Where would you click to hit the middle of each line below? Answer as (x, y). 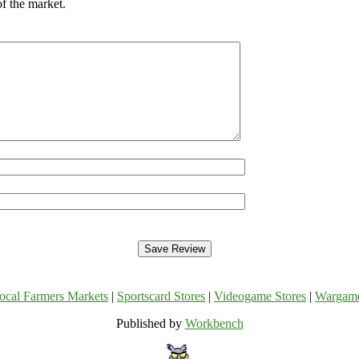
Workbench (214, 324)
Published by (150, 324)
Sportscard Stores (161, 296)
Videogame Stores (260, 296)
